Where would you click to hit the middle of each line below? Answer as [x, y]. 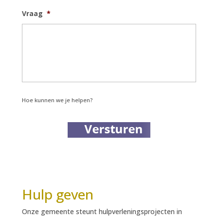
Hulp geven [57, 194]
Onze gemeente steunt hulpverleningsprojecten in [102, 212]
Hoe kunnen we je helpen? [57, 100]
